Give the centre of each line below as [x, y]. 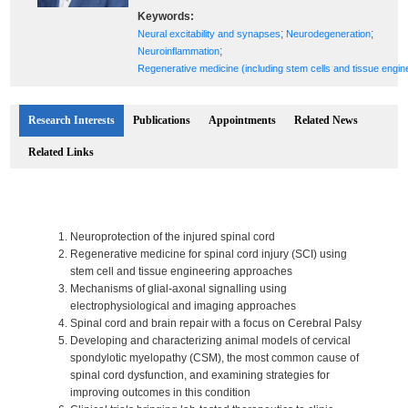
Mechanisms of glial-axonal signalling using [179, 289]
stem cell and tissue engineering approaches [182, 271]
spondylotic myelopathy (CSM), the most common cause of [215, 358]
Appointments [243, 120]
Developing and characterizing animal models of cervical [211, 341]
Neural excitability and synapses [209, 34]
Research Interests [72, 120]
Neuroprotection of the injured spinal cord [173, 237]
